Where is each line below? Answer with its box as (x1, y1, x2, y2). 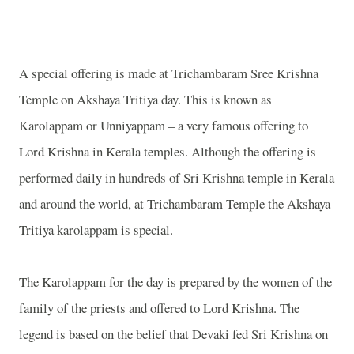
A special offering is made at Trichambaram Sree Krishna (19, 64, 318, 82)
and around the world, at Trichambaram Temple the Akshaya (19, 194, 330, 213)
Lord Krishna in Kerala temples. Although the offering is (19, 142, 316, 160)
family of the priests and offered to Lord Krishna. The (19, 299, 299, 317)
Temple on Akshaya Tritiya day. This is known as (19, 90, 272, 108)
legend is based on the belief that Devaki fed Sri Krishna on (19, 325, 328, 343)
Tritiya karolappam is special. (19, 220, 173, 239)
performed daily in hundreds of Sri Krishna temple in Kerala (19, 168, 334, 186)
